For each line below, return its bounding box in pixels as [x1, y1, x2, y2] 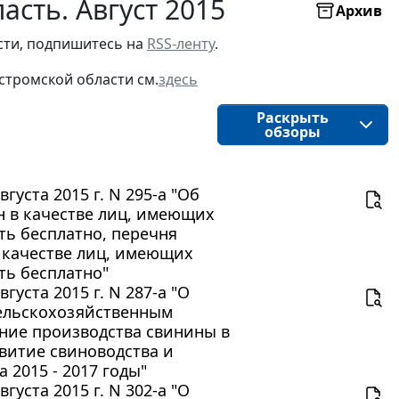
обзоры [264, 121, 321, 142]
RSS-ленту [147, 33, 215, 53]
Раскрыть [256, 107, 329, 127]
